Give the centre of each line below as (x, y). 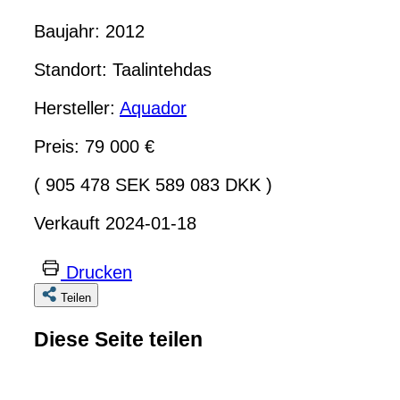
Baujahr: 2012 (89, 31)
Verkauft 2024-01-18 (115, 223)
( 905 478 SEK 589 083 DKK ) (153, 184)
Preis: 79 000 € (94, 146)
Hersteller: (77, 108)
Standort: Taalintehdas (123, 69)
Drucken (99, 272)
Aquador (153, 108)
